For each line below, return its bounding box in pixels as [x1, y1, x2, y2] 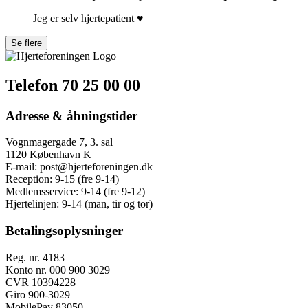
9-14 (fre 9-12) [81, 186, 145, 198]
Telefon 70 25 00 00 [5, 76, 140, 94]
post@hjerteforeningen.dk [40, 161, 153, 173]
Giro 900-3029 [5, 288, 70, 300]
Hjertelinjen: [5, 198, 59, 210]
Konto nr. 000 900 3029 [5, 263, 110, 276]
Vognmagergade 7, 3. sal [5, 136, 113, 148]
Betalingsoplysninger [5, 223, 123, 239]
